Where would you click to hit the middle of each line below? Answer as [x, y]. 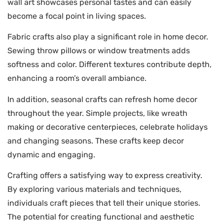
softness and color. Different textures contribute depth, [110, 65]
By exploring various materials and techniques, [94, 189]
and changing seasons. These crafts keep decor [96, 141]
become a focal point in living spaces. [77, 16]
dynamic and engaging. [51, 154]
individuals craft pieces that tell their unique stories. [104, 203]
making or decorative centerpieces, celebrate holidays [108, 127]
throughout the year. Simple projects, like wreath [97, 113]
